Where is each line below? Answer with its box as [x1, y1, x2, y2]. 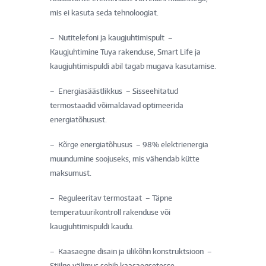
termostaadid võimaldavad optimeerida [50, 100, 183, 110]
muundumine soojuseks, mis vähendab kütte [50, 154, 199, 163]
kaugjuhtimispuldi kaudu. [50, 221, 134, 231]
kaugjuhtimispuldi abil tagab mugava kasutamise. [50, 61, 216, 71]
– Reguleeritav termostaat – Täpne [50, 193, 172, 202]
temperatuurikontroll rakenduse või [50, 207, 170, 217]
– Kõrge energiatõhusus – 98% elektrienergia [50, 140, 208, 149]
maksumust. [50, 168, 91, 178]
